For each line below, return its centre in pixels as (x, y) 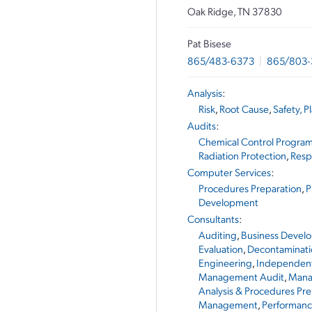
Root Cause (244, 109)
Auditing (218, 235)
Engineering (225, 263)
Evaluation (221, 249)
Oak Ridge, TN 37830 (235, 11)
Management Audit (241, 276)
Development (228, 202)
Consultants (213, 219)
